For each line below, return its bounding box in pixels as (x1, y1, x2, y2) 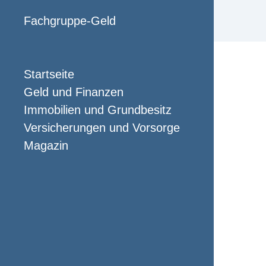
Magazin (24, 139, 68, 152)
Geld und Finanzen (24, 85, 123, 99)
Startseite (24, 68, 74, 81)
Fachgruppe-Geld (24, 14, 116, 27)
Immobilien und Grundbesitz (24, 103, 172, 116)
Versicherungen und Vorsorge (24, 121, 180, 134)
